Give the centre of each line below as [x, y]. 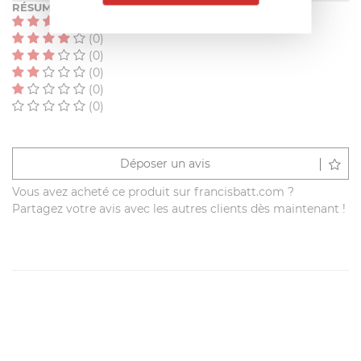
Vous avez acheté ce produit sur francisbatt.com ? [153, 192]
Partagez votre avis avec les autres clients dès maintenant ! [179, 209]
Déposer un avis [165, 164]
